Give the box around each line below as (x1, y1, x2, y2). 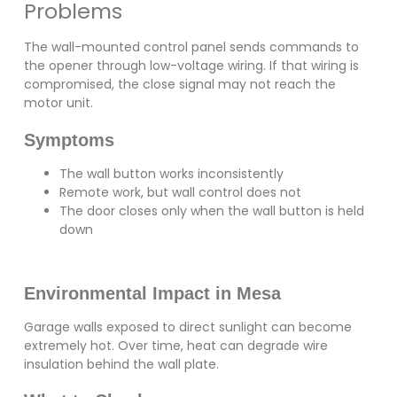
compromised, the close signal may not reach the (23, 75, 336, 94)
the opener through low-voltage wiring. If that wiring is (23, 57, 359, 75)
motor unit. (23, 94, 93, 113)
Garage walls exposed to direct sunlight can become (23, 317, 352, 336)
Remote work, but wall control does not (58, 183, 301, 201)
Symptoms (23, 129, 114, 150)
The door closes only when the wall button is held (58, 201, 364, 220)
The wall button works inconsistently (58, 164, 284, 183)
